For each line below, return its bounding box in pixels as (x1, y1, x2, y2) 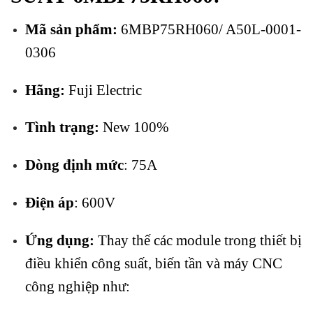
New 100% (99, 119, 169, 136)
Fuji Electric (64, 81, 142, 98)
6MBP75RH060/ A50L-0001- (117, 20, 301, 37)
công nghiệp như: (24, 277, 130, 294)
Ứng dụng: (24, 231, 94, 248)
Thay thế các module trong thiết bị (94, 231, 302, 248)
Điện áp (24, 194, 74, 210)
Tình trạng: (24, 119, 99, 136)
